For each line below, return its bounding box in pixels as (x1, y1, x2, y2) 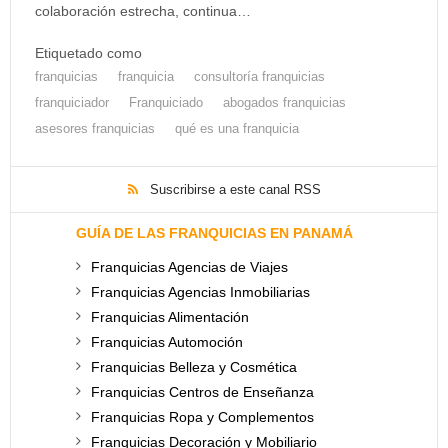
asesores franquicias (35, 121, 155, 137)
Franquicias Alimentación (91, 309, 249, 325)
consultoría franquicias (194, 69, 325, 85)
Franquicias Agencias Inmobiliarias (91, 284, 310, 300)
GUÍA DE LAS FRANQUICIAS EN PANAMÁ (76, 225, 353, 241)
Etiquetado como (35, 45, 142, 62)
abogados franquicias (223, 95, 346, 111)
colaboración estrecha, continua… (35, 3, 251, 20)
